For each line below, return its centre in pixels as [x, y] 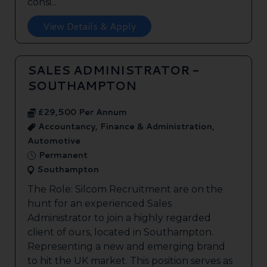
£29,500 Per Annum [81, 112]
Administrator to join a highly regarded [119, 218]
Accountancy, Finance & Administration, [125, 127]
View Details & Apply [89, 26]
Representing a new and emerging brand [126, 247]
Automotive [54, 141]
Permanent [62, 155]
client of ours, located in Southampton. [120, 232]
